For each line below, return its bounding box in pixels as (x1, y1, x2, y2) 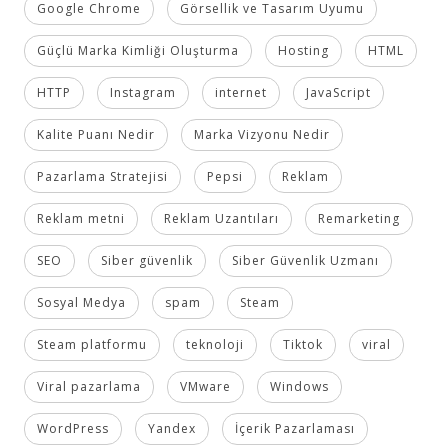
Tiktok (282, 335, 323, 353)
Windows (269, 377, 329, 395)
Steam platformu (36, 335, 147, 353)
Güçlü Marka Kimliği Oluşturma (36, 41, 239, 59)
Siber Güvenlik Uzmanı (231, 251, 379, 269)
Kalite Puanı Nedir (36, 125, 155, 143)
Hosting (277, 41, 329, 59)
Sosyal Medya (36, 293, 126, 311)
